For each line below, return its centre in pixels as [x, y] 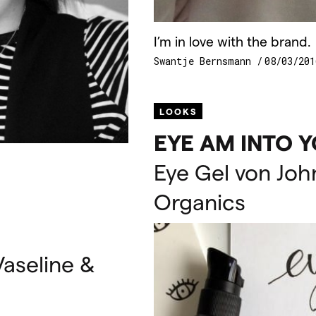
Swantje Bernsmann [205, 61]
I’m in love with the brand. [232, 41]
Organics [200, 201]
